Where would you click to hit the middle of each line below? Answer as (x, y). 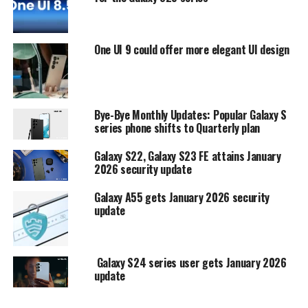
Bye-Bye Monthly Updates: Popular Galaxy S (190, 114)
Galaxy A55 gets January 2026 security (182, 197)
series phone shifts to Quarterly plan (177, 128)
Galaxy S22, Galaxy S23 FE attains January (187, 156)
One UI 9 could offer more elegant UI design (192, 49)
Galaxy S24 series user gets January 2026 (190, 262)
